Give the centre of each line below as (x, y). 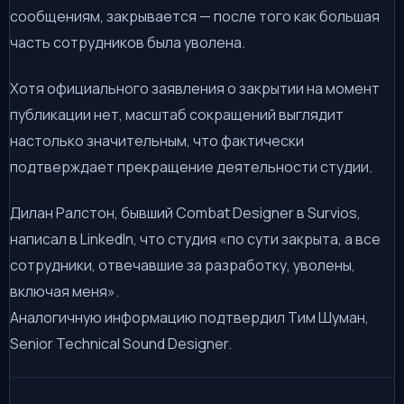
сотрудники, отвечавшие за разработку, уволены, (183, 265)
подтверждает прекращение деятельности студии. (191, 166)
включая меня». (64, 291)
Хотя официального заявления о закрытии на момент (195, 88)
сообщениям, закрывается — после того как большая (195, 16)
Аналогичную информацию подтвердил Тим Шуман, (189, 317)
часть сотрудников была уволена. (128, 42)
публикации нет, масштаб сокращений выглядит (177, 114)
